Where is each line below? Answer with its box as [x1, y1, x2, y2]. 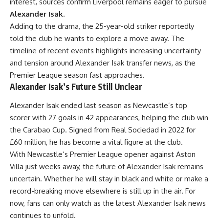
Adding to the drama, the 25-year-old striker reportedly [10, 22, 194, 31]
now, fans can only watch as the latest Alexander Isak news [10, 198, 206, 208]
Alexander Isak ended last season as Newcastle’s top [10, 100, 187, 110]
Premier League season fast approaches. [10, 70, 145, 80]
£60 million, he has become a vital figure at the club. [10, 137, 183, 147]
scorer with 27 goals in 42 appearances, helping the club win [10, 112, 208, 122]
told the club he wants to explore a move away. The [10, 34, 184, 44]
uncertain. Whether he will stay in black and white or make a [10, 174, 208, 183]
